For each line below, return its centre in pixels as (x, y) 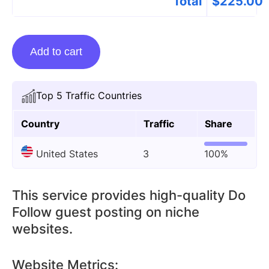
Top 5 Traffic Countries (89, 95)
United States (67, 154)
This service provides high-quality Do (129, 195)
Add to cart (56, 52)
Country (40, 124)
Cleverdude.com (49, 91)
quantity (30, 107)
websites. (42, 229)
